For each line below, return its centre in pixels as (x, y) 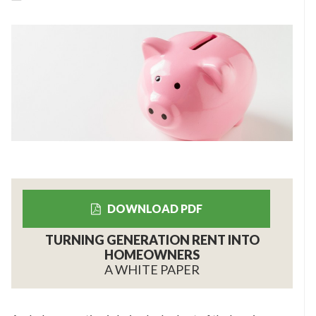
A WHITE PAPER (152, 270)
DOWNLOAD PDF (153, 209)
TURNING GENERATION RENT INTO (152, 240)
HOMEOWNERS (152, 255)
